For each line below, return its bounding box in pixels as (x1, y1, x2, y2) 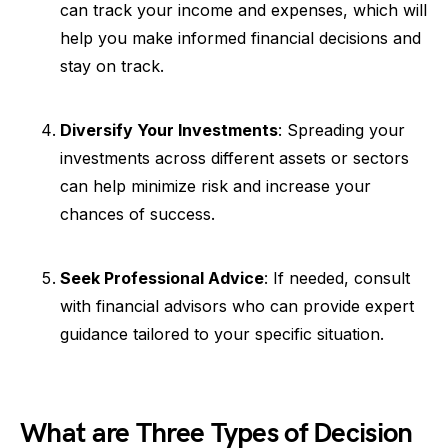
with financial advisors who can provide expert (60, 295, 414, 316)
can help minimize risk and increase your (60, 175, 371, 196)
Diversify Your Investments (60, 119, 278, 140)
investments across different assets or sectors (60, 147, 409, 168)
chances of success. (60, 203, 215, 224)
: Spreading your (278, 119, 405, 140)
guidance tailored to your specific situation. (60, 323, 384, 344)
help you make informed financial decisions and (60, 27, 421, 48)
